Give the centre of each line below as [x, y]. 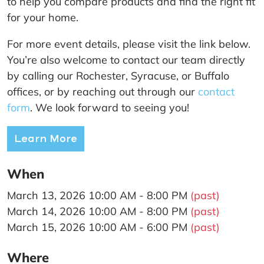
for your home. [43, 18]
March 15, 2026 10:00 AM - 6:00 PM [99, 227]
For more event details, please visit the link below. [129, 44]
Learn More [46, 139]
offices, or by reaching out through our [103, 92]
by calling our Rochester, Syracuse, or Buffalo [118, 76]
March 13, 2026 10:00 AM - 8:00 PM [99, 195]
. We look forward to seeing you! [110, 108]
